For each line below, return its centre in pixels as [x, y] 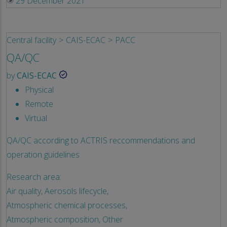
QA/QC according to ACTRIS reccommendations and [101, 140]
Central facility [31, 40]
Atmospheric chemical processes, [67, 205]
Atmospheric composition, [53, 219]
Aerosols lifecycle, [77, 191]
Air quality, [25, 191]
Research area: [34, 177]
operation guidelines [43, 154]
